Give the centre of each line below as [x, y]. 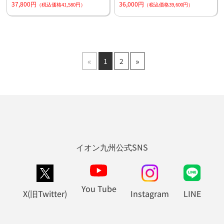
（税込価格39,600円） [168, 5]
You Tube [99, 188]
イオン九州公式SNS [112, 147]
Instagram [150, 194]
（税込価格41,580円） [61, 5]
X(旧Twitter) [45, 194]
